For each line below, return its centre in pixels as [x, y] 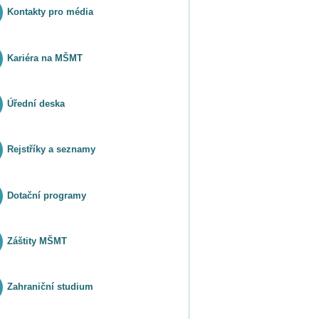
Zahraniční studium [51, 287]
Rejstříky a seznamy [52, 150]
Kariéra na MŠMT [45, 58]
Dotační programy [47, 195]
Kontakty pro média [51, 12]
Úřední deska [36, 104]
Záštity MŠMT [37, 241]
